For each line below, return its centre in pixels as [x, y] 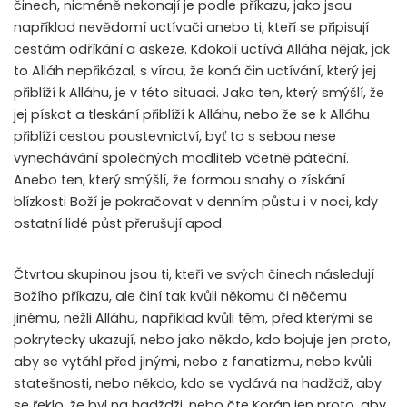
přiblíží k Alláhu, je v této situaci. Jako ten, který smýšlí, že [199, 93]
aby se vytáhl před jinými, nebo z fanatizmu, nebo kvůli [193, 362]
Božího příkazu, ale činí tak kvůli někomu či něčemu [180, 297]
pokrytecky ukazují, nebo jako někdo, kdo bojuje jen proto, [202, 340]
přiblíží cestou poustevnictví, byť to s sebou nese [175, 137]
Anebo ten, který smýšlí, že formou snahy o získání [179, 180]
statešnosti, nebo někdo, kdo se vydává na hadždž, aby [198, 384]
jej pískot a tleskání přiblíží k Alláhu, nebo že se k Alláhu [192, 115]
